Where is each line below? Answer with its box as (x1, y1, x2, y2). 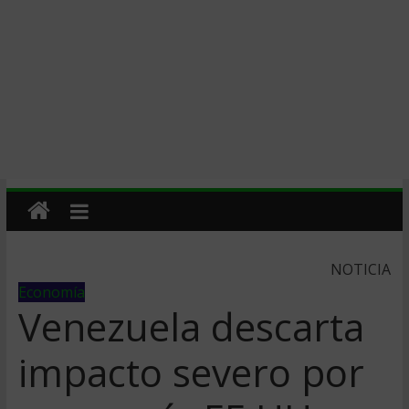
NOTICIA (330, 259, 392, 279)
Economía (17, 282, 85, 302)
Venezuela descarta (17, 300, 364, 352)
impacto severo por (17, 346, 364, 398)
